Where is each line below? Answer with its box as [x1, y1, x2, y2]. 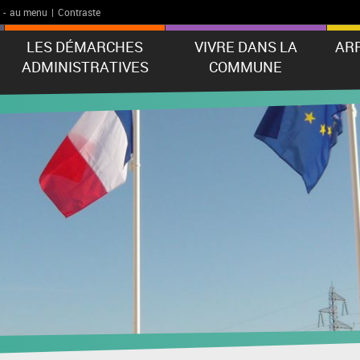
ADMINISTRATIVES [21, 57, 149, 76]
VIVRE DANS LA [194, 37, 297, 56]
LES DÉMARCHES [27, 37, 143, 56]
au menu [10, 6, 48, 18]
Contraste [58, 6, 101, 18]
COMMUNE [209, 57, 283, 76]
